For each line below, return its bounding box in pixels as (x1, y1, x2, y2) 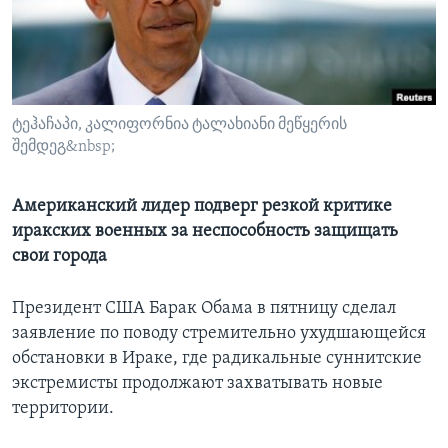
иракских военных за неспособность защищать (12, 222, 398, 242)
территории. (12, 399, 114, 419)
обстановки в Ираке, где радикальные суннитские (12, 349, 422, 369)
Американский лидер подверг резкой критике (12, 197, 392, 217)
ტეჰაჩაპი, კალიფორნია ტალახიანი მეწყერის (12, 117, 347, 134)
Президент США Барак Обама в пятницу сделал (12, 299, 396, 319)
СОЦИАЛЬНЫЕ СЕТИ (18, 81, 136, 96)
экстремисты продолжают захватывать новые (12, 374, 383, 394)
